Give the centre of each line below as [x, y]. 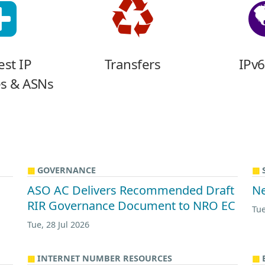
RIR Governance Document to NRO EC [131, 205]
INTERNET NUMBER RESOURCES [105, 258]
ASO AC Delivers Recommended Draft [131, 190]
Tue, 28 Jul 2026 [58, 224]
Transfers [132, 64]
